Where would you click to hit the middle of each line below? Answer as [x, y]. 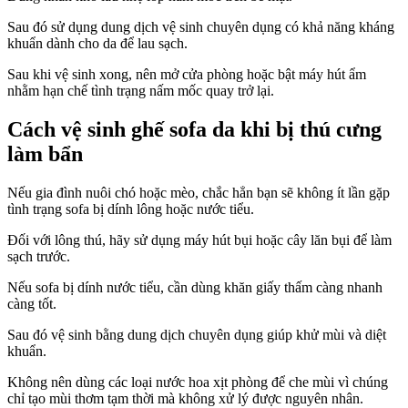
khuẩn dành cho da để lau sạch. [97, 44]
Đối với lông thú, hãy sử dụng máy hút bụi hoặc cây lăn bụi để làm [199, 240]
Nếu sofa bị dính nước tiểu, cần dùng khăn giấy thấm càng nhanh [195, 288]
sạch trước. [39, 257]
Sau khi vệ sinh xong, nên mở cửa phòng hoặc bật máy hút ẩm [187, 75]
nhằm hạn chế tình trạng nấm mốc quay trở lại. [141, 91]
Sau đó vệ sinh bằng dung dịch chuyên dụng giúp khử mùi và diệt [197, 335]
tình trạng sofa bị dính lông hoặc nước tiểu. [131, 209]
